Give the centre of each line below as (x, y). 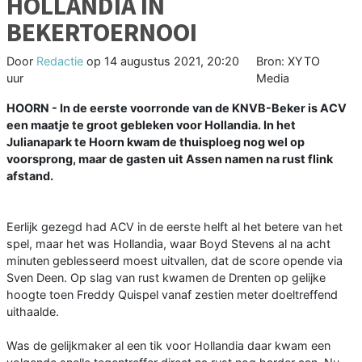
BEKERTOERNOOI (102, 33)
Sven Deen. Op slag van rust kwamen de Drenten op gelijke (166, 278)
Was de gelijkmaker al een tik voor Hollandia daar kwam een (168, 346)
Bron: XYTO (288, 61)
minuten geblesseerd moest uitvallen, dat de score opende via (175, 261)
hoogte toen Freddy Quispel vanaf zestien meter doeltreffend (172, 295)
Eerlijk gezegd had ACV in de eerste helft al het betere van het (175, 227)
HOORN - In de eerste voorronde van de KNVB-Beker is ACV (177, 108)
